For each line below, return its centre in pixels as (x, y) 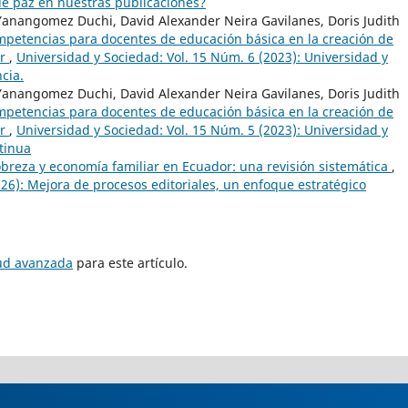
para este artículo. (130, 263)
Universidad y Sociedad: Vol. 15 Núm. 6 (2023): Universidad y (202, 57)
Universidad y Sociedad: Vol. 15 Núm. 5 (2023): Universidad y (202, 130)
